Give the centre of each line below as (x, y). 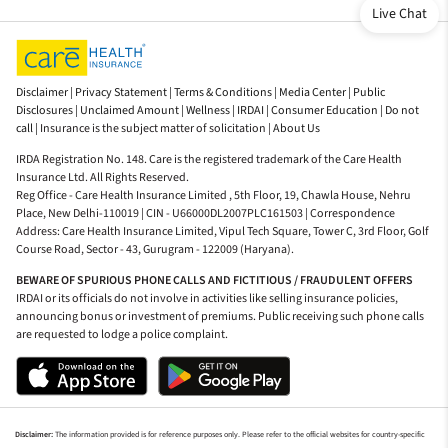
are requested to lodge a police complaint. (122, 334)
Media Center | (315, 93)
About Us (296, 129)
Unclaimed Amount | (132, 111)
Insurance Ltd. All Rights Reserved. (102, 177)
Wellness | (210, 111)
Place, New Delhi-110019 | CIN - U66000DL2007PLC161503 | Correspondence (205, 213)
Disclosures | (47, 111)
